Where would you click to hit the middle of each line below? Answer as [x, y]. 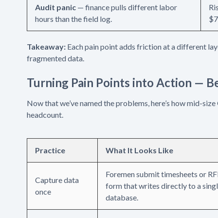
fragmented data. [55, 58]
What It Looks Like [139, 150]
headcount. [45, 114]
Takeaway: [46, 46]
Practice [50, 150]
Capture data [57, 180]
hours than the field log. [73, 18]
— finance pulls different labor [127, 7]
